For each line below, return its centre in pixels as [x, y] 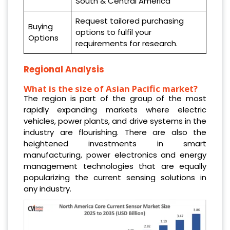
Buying [41, 26]
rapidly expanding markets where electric [115, 110]
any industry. [47, 189]
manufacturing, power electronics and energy [115, 155]
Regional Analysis [64, 70]
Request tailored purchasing [130, 21]
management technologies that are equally [115, 166]
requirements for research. [127, 43]
